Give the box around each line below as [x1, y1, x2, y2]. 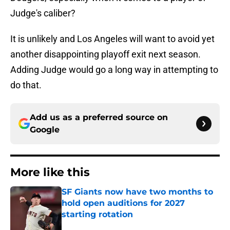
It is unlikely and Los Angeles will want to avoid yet [10, 33, 215, 45]
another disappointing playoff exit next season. [10, 49, 201, 60]
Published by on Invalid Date [61, 220, 150, 229]
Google [30, 125, 60, 135]
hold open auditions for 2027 [62, 198, 185, 208]
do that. [10, 80, 42, 91]
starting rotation [62, 209, 133, 220]
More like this [10, 165, 90, 180]
